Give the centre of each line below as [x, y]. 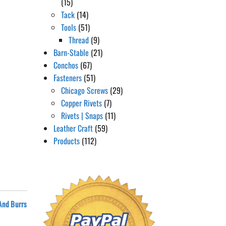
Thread [79, 40]
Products [67, 141]
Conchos [66, 65]
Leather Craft [73, 128]
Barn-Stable [71, 52]
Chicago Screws [84, 90]
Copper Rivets [81, 103]
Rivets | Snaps [82, 116]
